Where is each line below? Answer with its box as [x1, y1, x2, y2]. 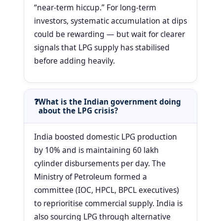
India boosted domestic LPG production [34, 131, 177, 143]
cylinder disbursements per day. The [34, 158, 166, 169]
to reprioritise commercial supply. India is [34, 198, 183, 209]
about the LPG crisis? [38, 106, 118, 116]
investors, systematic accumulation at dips [34, 15, 187, 27]
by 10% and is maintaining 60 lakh [34, 145, 159, 156]
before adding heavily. [34, 55, 115, 67]
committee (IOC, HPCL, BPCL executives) [34, 184, 179, 196]
